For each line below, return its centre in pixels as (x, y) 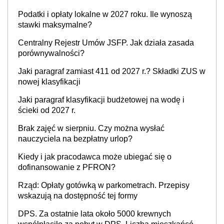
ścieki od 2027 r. (47, 110)
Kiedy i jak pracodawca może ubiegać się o (95, 157)
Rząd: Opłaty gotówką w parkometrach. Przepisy (104, 185)
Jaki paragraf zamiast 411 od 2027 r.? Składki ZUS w (112, 71)
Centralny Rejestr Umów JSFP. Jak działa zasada (106, 43)
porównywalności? (51, 53)
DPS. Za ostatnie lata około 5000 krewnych (94, 214)
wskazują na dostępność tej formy (78, 196)
